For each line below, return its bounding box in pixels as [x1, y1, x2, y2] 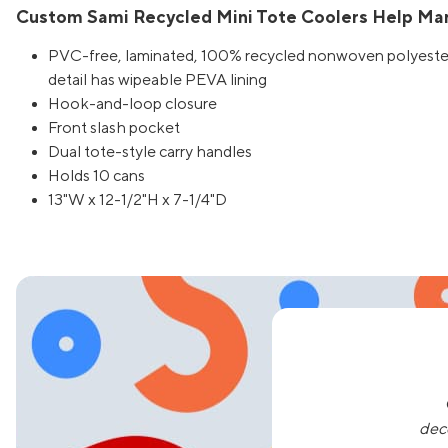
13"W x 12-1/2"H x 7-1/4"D [48, 190, 227, 209]
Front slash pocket [48, 118, 180, 137]
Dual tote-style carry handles [48, 142, 252, 161]
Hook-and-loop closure [48, 94, 217, 113]
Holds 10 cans [48, 166, 145, 185]
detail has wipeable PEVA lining [48, 70, 267, 89]
